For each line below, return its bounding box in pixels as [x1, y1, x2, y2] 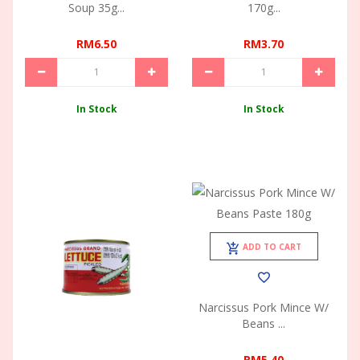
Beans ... [242, 316, 285, 332]
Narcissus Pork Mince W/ [198, 300, 329, 316]
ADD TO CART [242, 241, 301, 253]
